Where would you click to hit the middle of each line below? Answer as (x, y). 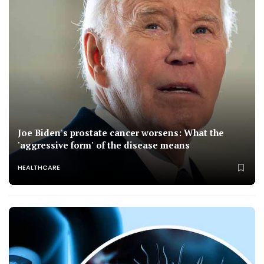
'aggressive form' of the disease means (104, 145)
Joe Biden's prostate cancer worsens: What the (121, 133)
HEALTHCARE (39, 167)
